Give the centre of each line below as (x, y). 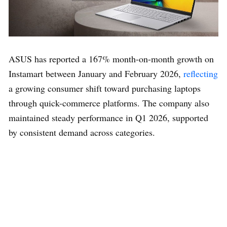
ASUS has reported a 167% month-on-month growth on (111, 59)
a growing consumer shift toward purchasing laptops (105, 88)
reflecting (201, 73)
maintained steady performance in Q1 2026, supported (108, 117)
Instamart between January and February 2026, (96, 73)
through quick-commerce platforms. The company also (109, 103)
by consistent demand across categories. (82, 132)
